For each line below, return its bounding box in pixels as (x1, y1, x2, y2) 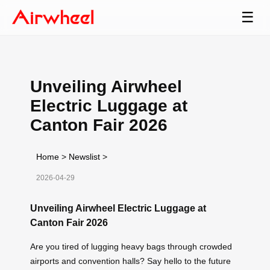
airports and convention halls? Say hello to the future (30, 256, 231, 266)
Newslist (69, 151, 100, 162)
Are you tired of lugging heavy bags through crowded (30, 241, 232, 251)
